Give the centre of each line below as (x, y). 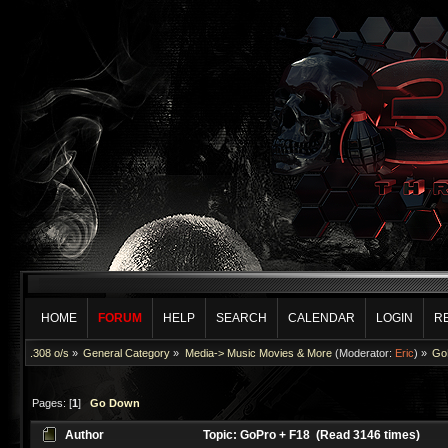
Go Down (115, 402)
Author (85, 435)
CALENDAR (322, 318)
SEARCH (242, 318)
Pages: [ (52, 402)
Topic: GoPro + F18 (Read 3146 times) (310, 435)
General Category (127, 353)
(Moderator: (363, 353)
